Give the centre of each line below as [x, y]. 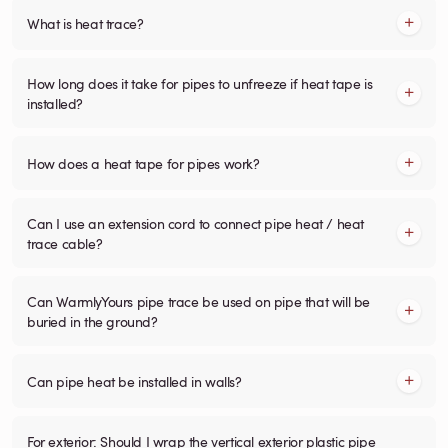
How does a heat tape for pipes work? [143, 162]
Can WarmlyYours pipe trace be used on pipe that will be [198, 300]
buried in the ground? [92, 320]
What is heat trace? [85, 22]
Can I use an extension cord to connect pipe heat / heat [195, 222]
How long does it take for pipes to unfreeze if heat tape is [200, 82]
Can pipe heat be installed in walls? [134, 380]
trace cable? [65, 242]
